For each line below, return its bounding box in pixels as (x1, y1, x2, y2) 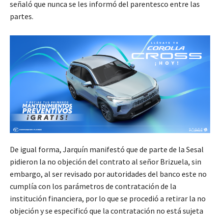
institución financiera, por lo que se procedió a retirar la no (10, 193, 206, 204)
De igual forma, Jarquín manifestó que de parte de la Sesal (10, 144, 204, 155)
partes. (10, 11, 33, 22)
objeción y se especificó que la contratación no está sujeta (10, 206, 203, 216)
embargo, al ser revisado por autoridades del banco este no (10, 169, 207, 179)
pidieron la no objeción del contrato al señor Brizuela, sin (10, 157, 201, 167)
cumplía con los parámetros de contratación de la (10, 181, 176, 192)
